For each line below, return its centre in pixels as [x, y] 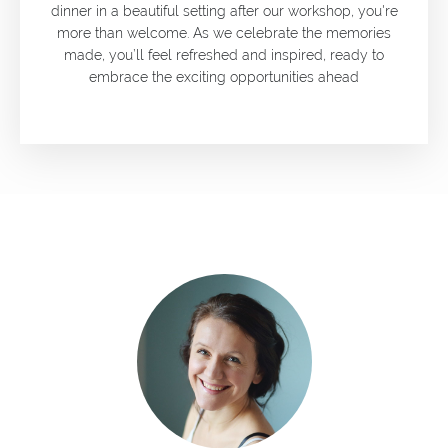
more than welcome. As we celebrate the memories [224, 33]
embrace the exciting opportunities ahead [224, 77]
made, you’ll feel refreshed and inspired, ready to [224, 55]
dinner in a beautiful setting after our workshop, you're [224, 11]
